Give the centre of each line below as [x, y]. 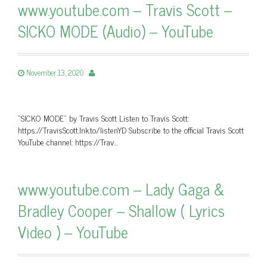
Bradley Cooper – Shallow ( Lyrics [121, 210]
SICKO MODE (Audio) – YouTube [116, 31]
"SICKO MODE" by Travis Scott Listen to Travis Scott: [103, 118]
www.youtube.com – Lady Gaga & [121, 189]
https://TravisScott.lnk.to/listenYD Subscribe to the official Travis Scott [131, 130]
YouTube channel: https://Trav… [68, 142]
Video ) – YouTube [73, 232]
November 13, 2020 [55, 72]
